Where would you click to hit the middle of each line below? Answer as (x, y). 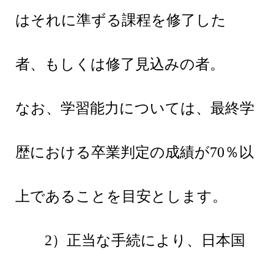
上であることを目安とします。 (121, 197)
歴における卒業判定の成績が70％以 (135, 153)
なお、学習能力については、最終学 (135, 109)
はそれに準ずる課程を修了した (121, 20)
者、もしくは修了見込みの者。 (120, 65)
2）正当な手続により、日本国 (130, 241)
